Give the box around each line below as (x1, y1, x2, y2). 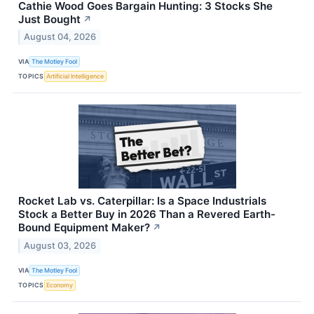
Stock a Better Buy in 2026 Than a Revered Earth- (18, 207, 275, 221)
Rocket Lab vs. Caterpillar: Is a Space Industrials (18, 194, 266, 208)
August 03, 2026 (24, 240, 97, 252)
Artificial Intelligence (46, 71, 104, 80)
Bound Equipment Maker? (18, 221, 150, 235)
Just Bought (18, 12, 81, 26)
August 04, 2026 (24, 32, 97, 43)
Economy (46, 280, 74, 289)
